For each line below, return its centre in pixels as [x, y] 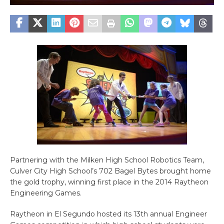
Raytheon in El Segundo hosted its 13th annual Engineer [108, 214]
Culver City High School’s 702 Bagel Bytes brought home [110, 171]
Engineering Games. [46, 193]
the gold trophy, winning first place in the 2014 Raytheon [109, 182]
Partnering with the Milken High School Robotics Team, [107, 160]
